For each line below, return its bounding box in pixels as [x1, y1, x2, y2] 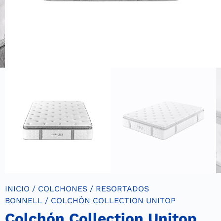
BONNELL [5, 196, 42, 206]
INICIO [5, 184, 30, 194]
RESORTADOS [96, 184, 149, 194]
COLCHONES [38, 184, 87, 194]
